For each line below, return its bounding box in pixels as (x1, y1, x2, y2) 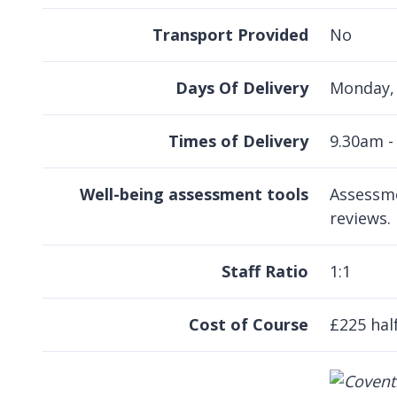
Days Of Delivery (175, 77, 308, 99)
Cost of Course (189, 314, 308, 336)
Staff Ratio (222, 261, 308, 283)
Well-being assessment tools (80, 183, 308, 206)
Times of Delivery (168, 130, 308, 152)
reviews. (330, 207, 391, 230)
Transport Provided (152, 24, 308, 46)
